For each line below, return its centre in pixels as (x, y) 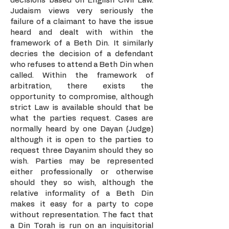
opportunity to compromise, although (82, 97)
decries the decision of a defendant (82, 54)
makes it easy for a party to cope (82, 204)
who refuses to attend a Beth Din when (82, 65)
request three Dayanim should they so (82, 151)
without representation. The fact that (82, 215)
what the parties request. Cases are (82, 118)
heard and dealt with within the (82, 32)
